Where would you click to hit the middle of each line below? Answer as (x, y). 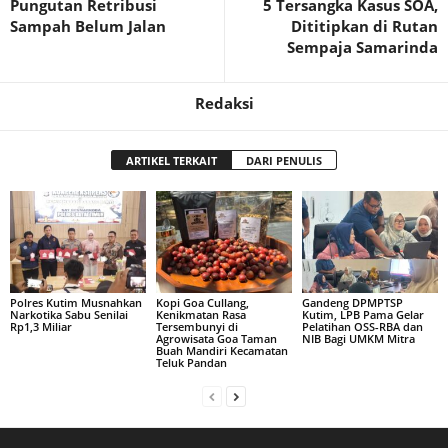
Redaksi (224, 103)
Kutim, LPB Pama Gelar (362, 314)
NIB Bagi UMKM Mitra (358, 338)
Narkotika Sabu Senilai (69, 314)
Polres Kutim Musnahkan (76, 302)
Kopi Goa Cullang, (202, 302)
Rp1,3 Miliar (41, 326)
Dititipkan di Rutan (364, 26)
